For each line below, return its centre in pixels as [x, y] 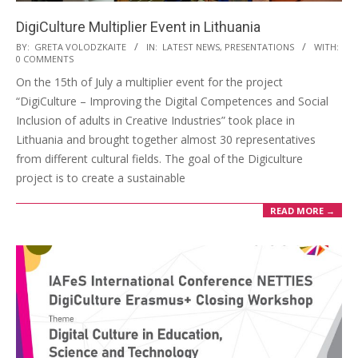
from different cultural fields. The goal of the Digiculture [159, 158]
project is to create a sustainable [101, 177]
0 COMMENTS [45, 58]
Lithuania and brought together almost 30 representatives [166, 139]
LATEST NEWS [191, 46]
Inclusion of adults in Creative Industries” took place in [155, 120]
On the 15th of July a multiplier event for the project [149, 82]
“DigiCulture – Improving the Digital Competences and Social [172, 101]
